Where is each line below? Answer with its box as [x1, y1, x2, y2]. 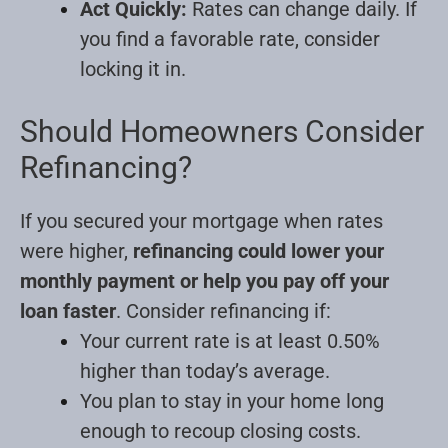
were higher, [20, 238, 133, 263]
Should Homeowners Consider [20, 113, 424, 149]
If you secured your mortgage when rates [20, 208, 383, 233]
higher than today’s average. [80, 358, 330, 383]
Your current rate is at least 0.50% [80, 328, 380, 353]
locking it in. [80, 56, 186, 81]
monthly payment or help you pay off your [20, 268, 389, 293]
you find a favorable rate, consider [80, 26, 380, 51]
